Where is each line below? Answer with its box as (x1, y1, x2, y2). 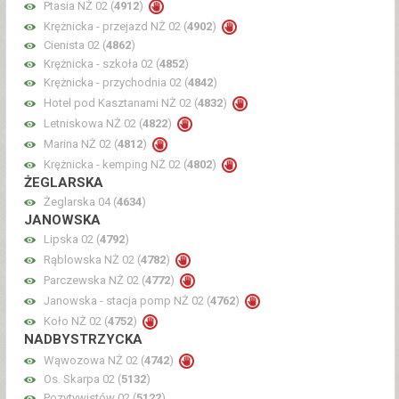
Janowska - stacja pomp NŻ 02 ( (44, 294, 210, 308)
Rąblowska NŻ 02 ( (44, 253, 141, 267)
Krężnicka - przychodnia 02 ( (44, 76, 188, 90)
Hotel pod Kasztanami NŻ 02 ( (44, 96, 198, 110)
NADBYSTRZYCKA (24, 331, 142, 348)
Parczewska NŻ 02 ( (44, 273, 145, 288)
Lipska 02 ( (44, 232, 100, 247)
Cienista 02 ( (44, 38, 106, 53)
